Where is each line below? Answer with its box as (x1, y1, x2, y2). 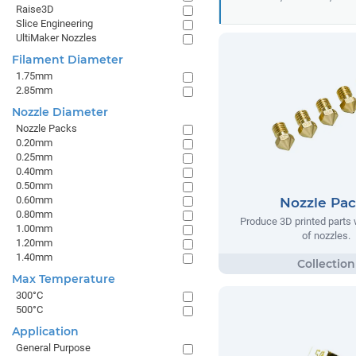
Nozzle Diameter (12, 105, 108, 119)
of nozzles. (301, 230, 350, 242)
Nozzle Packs (16, 122, 77, 134)
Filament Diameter (12, 52, 123, 67)
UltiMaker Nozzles (16, 32, 97, 44)
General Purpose (16, 342, 91, 354)
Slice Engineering (16, 17, 93, 29)
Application (12, 324, 79, 339)
